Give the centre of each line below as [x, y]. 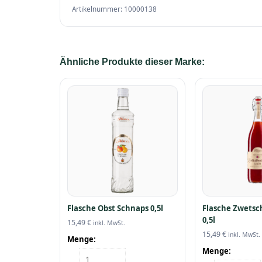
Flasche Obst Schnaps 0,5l [115, 208]
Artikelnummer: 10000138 [114, 9]
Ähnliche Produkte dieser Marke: [132, 62]
